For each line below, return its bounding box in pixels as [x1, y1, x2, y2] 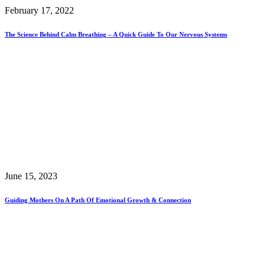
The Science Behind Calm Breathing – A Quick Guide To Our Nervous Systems [5, 31, 227, 38]
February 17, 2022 [5, 5, 74, 16]
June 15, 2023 [5, 171, 57, 182]
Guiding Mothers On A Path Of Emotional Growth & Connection [5, 196, 191, 204]
